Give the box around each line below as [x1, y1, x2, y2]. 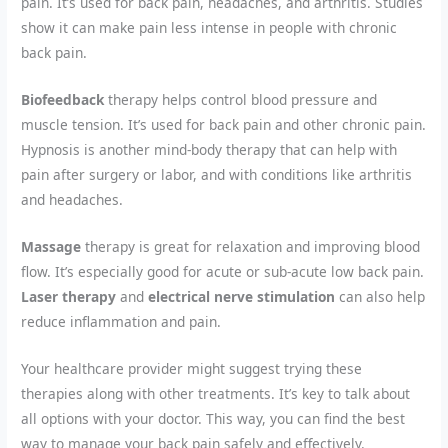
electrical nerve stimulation [148, 287, 336, 307]
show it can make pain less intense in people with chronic [21, 18, 398, 38]
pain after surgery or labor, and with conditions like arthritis [21, 165, 413, 185]
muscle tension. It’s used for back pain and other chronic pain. [21, 115, 427, 135]
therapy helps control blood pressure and [104, 90, 378, 110]
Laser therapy [21, 287, 117, 307]
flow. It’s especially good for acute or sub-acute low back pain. [21, 262, 425, 282]
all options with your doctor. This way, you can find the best [21, 408, 406, 428]
